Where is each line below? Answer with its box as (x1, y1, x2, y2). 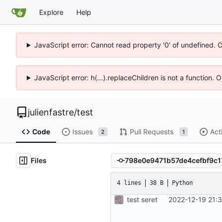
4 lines (117, 179, 141, 187)
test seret (127, 195, 158, 204)
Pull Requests (129, 127, 173, 136)
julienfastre (28, 107, 74, 117)
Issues (72, 127, 93, 136)
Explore (39, 7, 63, 16)
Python (172, 179, 193, 187)
